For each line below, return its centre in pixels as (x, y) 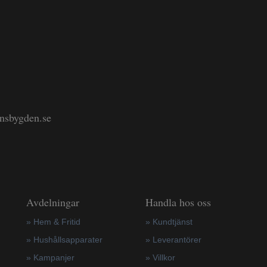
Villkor (164, 258)
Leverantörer (177, 240)
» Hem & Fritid (53, 222)
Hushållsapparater (68, 240)
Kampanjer (54, 258)
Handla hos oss (178, 202)
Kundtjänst (172, 222)
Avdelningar (52, 202)
